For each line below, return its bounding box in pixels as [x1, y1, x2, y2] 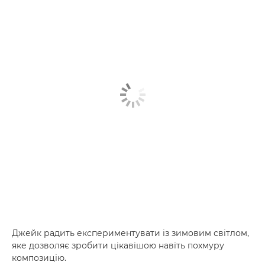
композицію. [12, 253, 66, 263]
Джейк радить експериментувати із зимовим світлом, [12, 228, 249, 238]
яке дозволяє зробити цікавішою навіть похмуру [12, 240, 224, 251]
